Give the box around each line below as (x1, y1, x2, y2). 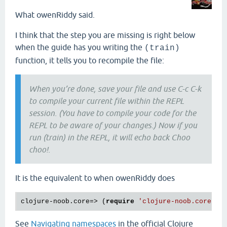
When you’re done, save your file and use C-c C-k (29, 84, 201, 93)
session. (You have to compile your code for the (29, 108, 196, 118)
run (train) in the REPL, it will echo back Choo (29, 132, 190, 142)
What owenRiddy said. (15, 10, 95, 19)
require (106, 197, 134, 205)
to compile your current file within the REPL (29, 96, 184, 105)
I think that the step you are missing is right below (15, 30, 195, 40)
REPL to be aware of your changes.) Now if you (29, 120, 197, 130)
